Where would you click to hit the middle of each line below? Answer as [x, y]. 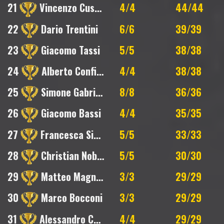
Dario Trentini [68, 29]
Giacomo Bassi [70, 113]
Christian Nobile [68, 155]
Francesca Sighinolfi [66, 134]
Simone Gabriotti [67, 92]
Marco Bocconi [70, 198]
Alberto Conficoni [68, 71]
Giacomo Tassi [69, 50]
